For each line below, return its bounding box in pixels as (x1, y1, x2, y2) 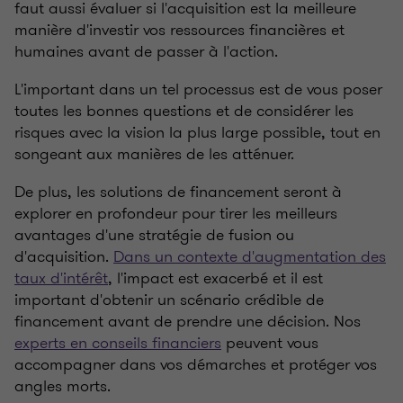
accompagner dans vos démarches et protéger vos (14, 353, 377, 377)
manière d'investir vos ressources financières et (14, 18, 345, 42)
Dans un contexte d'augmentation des (113, 245, 386, 269)
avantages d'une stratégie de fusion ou (14, 223, 294, 247)
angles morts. (14, 374, 111, 399)
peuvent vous (221, 331, 318, 355)
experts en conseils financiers (14, 331, 221, 355)
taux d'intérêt (14, 266, 108, 291)
